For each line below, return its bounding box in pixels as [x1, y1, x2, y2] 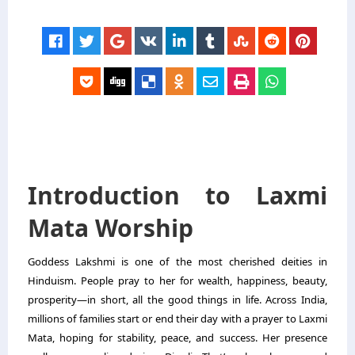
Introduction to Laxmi [28, 179, 327, 212]
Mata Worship [28, 212, 193, 244]
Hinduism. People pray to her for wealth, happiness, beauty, [28, 273, 327, 288]
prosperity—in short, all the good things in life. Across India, [28, 292, 327, 307]
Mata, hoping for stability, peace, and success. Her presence [28, 330, 327, 345]
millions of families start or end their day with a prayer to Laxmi [28, 311, 327, 326]
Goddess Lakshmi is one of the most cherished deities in [28, 254, 327, 269]
